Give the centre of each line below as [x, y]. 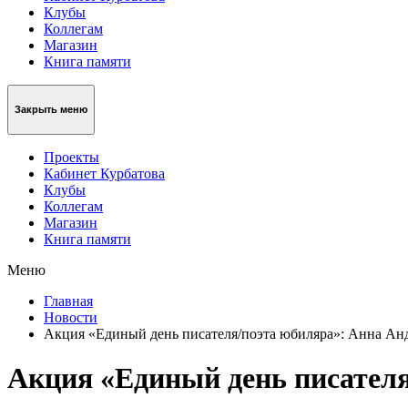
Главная [68, 301]
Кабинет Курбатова [104, 173]
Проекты [71, 157]
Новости [71, 317]
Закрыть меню [51, 110]
